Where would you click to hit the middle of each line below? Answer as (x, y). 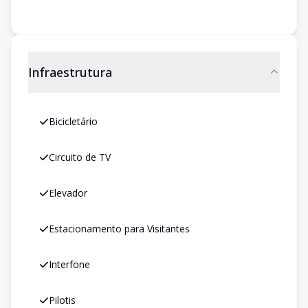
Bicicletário (73, 121)
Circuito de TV (80, 157)
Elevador (68, 193)
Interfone (69, 264)
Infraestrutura (70, 72)
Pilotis (62, 300)
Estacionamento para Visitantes (119, 229)
